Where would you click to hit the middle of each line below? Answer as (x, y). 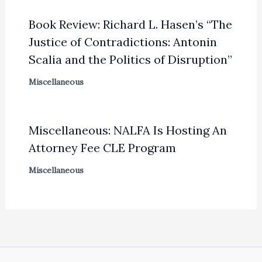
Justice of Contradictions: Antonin (123, 42)
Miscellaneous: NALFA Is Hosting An (127, 130)
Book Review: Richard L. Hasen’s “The (130, 25)
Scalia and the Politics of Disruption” (130, 60)
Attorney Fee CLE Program (102, 148)
